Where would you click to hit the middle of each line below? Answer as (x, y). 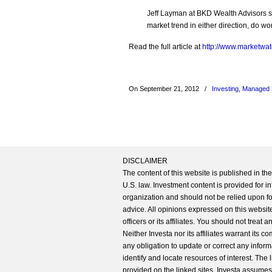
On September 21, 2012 (165, 89)
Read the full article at (165, 47)
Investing (225, 89)
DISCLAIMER (145, 161)
